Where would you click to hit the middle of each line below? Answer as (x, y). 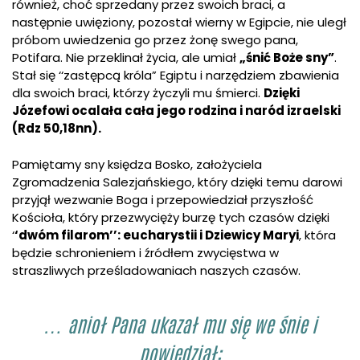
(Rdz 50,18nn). (57, 129)
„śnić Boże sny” (287, 58)
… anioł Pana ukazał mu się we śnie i (180, 328)
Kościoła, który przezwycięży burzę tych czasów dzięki (171, 217)
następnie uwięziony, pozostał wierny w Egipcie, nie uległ (179, 22)
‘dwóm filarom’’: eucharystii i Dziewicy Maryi (157, 235)
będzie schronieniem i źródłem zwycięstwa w (145, 252)
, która (317, 235)
